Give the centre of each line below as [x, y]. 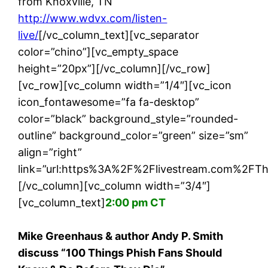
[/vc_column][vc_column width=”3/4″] [115, 186]
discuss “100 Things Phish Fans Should [120, 253]
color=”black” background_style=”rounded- [128, 119]
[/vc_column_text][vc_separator [119, 35]
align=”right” [50, 152]
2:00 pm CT [136, 202]
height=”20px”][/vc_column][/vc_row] [115, 68]
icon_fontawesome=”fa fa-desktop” [109, 102]
